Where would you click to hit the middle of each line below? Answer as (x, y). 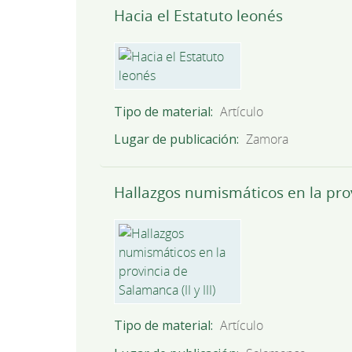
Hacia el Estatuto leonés (198, 16)
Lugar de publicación (175, 139)
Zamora (268, 139)
